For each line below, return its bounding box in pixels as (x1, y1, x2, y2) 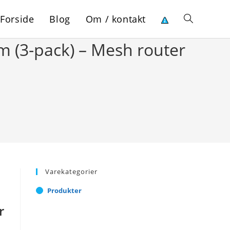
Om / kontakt (85, 13, 146, 25)
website (183, 51, 210, 61)
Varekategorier (45, 167, 98, 176)
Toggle (183, 13, 206, 23)
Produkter (47, 186, 82, 195)
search (183, 89, 206, 99)
